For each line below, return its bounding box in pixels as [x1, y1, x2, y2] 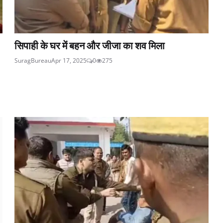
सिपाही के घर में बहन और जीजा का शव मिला [14, 38, 165, 51]
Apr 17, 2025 [51, 56, 87, 65]
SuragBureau [14, 56, 52, 65]
